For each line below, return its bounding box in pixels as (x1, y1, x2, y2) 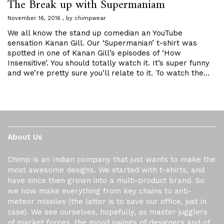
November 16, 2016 (7, 15, 60, 21)
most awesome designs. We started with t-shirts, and (7, 165, 204, 174)
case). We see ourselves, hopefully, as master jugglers (7, 207, 207, 216)
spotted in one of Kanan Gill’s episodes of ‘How (7, 48, 181, 57)
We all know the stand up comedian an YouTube (7, 28, 182, 37)
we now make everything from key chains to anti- (7, 186, 191, 195)
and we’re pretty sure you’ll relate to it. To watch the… (7, 68, 209, 77)
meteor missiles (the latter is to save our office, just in (7, 197, 206, 206)
